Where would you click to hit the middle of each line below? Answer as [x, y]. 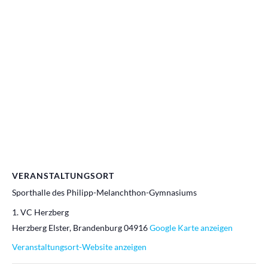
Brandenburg [98, 227]
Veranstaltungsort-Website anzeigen [79, 246]
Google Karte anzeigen [191, 227]
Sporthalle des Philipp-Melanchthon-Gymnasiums [104, 193]
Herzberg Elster [41, 227]
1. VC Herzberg [40, 212]
